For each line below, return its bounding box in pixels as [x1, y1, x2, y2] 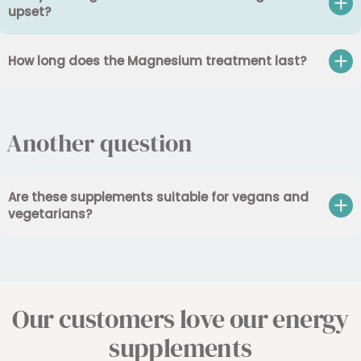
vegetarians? [8, 205, 92, 222]
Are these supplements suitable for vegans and [8, 188, 309, 205]
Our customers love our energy [12, 301, 349, 337]
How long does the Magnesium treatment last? [8, 52, 306, 70]
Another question [6, 126, 192, 160]
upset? [8, 2, 51, 20]
